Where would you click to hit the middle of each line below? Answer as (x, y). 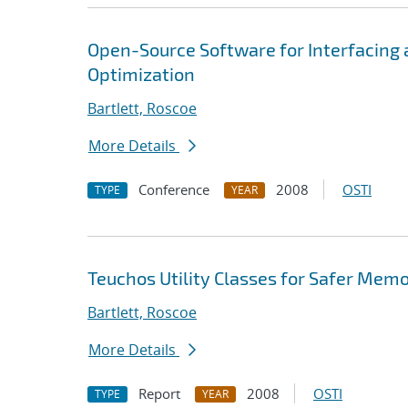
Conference (174, 189)
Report (159, 393)
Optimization (141, 74)
